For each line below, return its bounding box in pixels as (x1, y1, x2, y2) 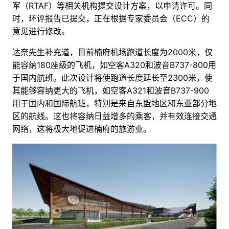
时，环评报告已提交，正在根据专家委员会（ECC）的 (12, 13, 210, 24)
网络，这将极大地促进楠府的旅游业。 (12, 124, 151, 134)
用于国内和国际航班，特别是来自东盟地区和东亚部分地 (12, 98, 217, 109)
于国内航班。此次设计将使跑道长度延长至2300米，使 (12, 73, 213, 83)
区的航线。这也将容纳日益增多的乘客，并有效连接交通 (12, 111, 217, 122)
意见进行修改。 (12, 26, 70, 37)
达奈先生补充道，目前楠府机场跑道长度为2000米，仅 (12, 47, 213, 58)
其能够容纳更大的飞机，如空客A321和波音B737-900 (12, 85, 209, 96)
